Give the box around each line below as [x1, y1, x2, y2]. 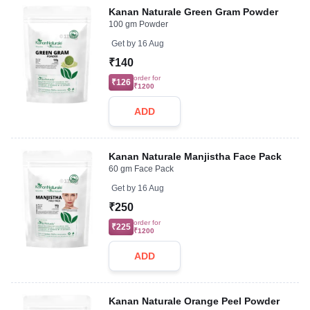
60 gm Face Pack [109, 164, 174, 174]
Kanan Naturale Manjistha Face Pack [109, 151, 282, 162]
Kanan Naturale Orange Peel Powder [109, 295, 280, 307]
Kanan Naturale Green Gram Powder [109, 6, 279, 17]
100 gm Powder [109, 19, 169, 29]
